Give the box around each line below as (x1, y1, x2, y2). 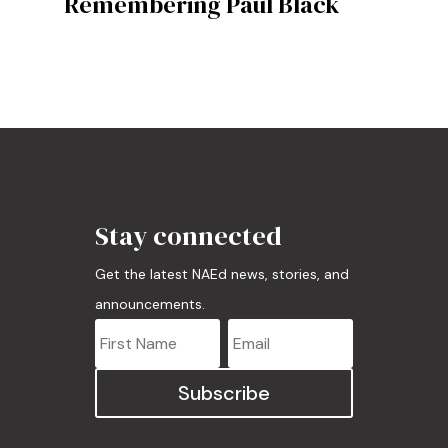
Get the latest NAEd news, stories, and (94, 265, 349, 283)
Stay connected (94, 218, 282, 254)
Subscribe (177, 380, 270, 406)
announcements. (94, 295, 205, 313)
